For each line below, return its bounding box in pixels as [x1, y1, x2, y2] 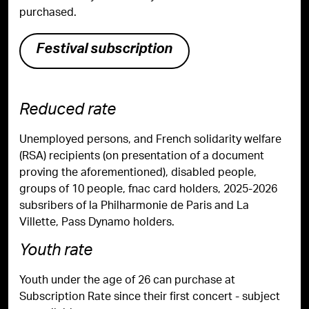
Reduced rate [19, 96, 116, 128]
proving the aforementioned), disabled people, [19, 162, 257, 185]
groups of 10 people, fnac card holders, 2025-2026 [19, 179, 277, 201]
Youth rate [19, 237, 92, 268]
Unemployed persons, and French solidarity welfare [19, 129, 281, 152]
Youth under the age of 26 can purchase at [19, 270, 235, 292]
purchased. [19, 2, 79, 25]
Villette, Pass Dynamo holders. [19, 212, 175, 235]
